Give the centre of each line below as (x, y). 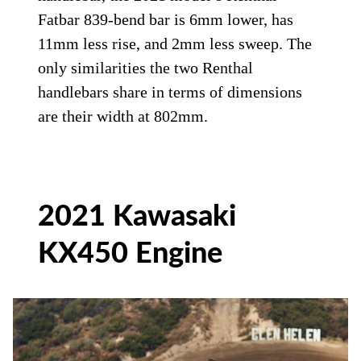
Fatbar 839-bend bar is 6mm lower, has (166, 19)
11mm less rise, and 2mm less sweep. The (175, 44)
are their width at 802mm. (123, 116)
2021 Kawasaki (137, 217)
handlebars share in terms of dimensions (170, 92)
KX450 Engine (131, 254)
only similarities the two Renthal (146, 68)
